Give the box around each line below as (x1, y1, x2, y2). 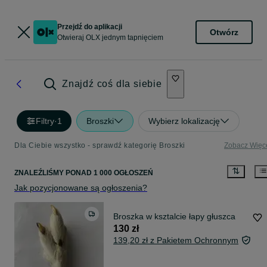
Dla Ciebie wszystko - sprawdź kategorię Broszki (14, 141, 185, 150)
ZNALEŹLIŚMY (14, 169, 66, 178)
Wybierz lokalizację (148, 116, 220, 126)
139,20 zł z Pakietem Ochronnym (113, 235, 238, 246)
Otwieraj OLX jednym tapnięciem (57, 33, 163, 42)
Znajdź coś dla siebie (62, 79, 162, 89)
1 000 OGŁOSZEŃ (92, 169, 153, 178)
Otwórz (210, 27, 238, 37)
